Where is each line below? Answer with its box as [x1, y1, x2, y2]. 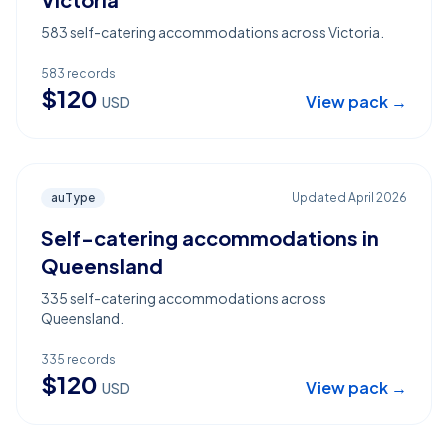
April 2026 [348, 190, 407, 205]
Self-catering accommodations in [41, 225, 379, 250]
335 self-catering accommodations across [41, 289, 326, 307]
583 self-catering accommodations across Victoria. [41, 23, 384, 41]
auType [51, 190, 95, 205]
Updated [292, 190, 348, 205]
